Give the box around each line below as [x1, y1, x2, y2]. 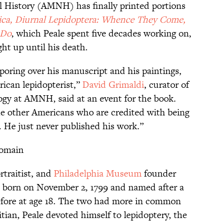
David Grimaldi [82, 78, 144, 92]
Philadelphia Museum [54, 167, 142, 181]
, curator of [144, 78, 189, 92]
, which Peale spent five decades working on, [11, 27, 191, 40]
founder [142, 167, 176, 181]
